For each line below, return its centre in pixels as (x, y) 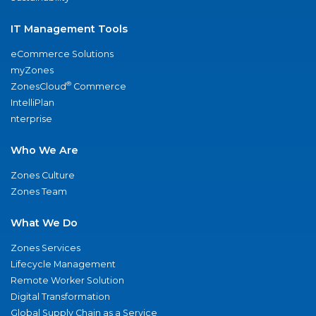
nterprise (31, 119)
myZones (32, 70)
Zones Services (45, 248)
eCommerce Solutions (62, 54)
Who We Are (44, 150)
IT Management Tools (69, 29)
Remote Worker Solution (67, 280)
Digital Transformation (60, 296)
